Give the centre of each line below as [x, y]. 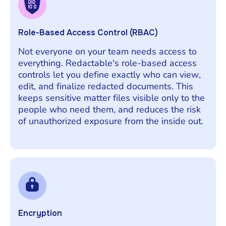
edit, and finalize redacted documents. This [106, 86]
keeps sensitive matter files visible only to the [111, 98]
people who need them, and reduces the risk [109, 109]
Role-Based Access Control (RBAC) [88, 32]
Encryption [40, 213]
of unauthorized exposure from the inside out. [111, 121]
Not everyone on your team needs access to [107, 51]
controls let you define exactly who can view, [109, 74]
